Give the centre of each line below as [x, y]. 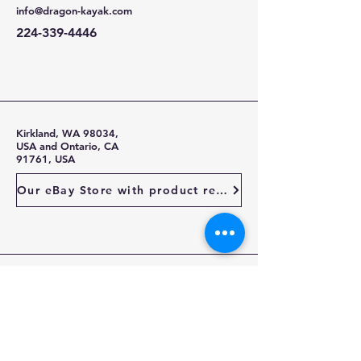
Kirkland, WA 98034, [67, 133]
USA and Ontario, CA [67, 146]
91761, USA [46, 159]
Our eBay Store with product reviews [222, 190]
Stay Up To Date [77, 293]
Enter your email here [81, 336]
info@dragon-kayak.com [74, 10]
